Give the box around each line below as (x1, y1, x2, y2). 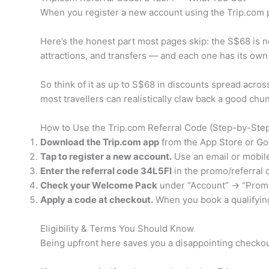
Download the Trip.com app (40, 136, 159, 148)
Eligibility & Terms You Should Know (40, 223, 194, 234)
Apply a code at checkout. (40, 194, 153, 205)
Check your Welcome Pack (40, 180, 157, 191)
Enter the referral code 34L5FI (40, 165, 172, 177)
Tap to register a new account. (40, 151, 172, 162)
